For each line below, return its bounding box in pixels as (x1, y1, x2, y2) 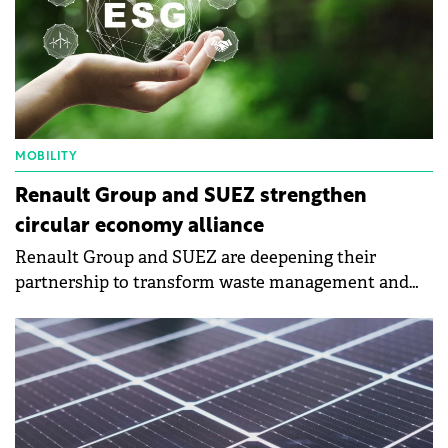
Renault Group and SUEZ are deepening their (15, 247, 376, 269)
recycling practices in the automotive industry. (15, 297, 385, 319)
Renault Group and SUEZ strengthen (15, 187, 367, 208)
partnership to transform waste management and (15, 272, 409, 294)
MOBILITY (15, 151, 77, 164)
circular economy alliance (15, 217, 264, 238)
